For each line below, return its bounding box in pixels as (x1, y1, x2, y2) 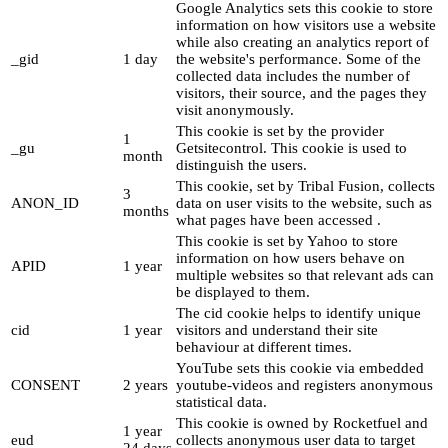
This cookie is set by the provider (176, 123, 384, 140)
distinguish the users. (176, 157, 307, 174)
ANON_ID (11, 195, 79, 212)
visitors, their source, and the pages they (176, 85, 427, 102)
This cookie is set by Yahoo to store (176, 233, 398, 250)
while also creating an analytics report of (176, 34, 429, 51)
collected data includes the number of (176, 68, 410, 85)
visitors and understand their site (176, 322, 378, 339)
